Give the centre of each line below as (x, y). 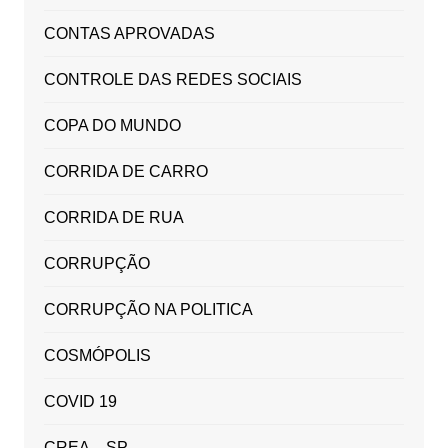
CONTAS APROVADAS (129, 34)
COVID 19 (80, 402)
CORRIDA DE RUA (113, 218)
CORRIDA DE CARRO (125, 172)
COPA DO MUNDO (112, 126)
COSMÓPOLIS (97, 356)
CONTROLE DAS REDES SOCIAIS (172, 80)
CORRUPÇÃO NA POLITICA (148, 310)
